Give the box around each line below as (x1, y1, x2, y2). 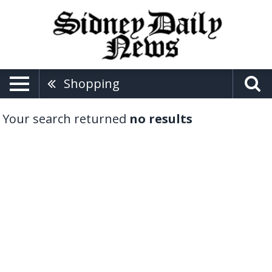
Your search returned (2, 110, 129, 127)
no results (129, 110, 192, 127)
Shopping (64, 75, 120, 92)
